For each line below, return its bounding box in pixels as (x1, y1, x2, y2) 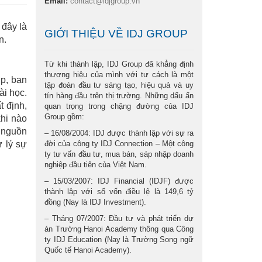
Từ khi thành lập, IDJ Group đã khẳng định (44, 60, 194, 68)
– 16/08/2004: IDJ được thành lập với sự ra (44, 129, 194, 137)
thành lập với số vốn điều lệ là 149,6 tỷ (44, 187, 194, 196)
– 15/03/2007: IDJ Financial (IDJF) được (44, 177, 194, 185)
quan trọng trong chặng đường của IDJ (44, 102, 194, 111)
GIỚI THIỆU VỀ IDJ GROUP (44, 27, 188, 40)
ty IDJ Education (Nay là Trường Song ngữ (44, 235, 194, 244)
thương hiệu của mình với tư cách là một (44, 70, 194, 79)
